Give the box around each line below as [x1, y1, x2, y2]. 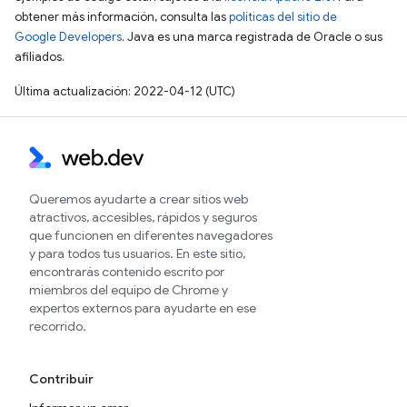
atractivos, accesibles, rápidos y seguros [29, 209, 257, 225]
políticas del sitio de [229, 8, 337, 25]
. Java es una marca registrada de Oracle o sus [122, 28, 382, 45]
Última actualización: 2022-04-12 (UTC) [15, 83, 235, 99]
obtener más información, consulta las [15, 8, 229, 25]
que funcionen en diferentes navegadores [29, 227, 273, 243]
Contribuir [29, 371, 94, 387]
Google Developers [15, 28, 122, 45]
